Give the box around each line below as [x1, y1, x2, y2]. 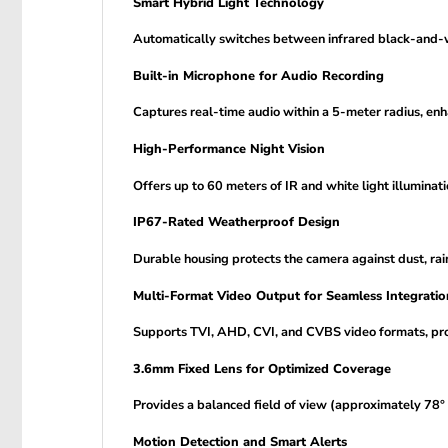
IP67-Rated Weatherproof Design [133, 213, 340, 232]
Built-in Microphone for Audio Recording [133, 66, 384, 85]
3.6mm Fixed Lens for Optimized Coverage [133, 359, 391, 378]
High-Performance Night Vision [133, 140, 325, 158]
